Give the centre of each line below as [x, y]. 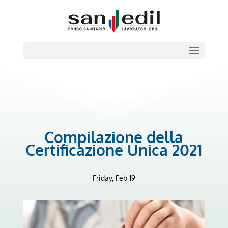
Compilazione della [114, 137]
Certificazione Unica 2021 [114, 150]
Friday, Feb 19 [114, 178]
